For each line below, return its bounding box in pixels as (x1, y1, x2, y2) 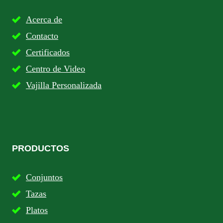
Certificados (26, 47, 70, 58)
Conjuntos (26, 172, 63, 183)
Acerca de (26, 14, 62, 25)
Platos (26, 205, 48, 216)
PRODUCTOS (12, 143, 69, 154)
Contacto (26, 31, 58, 41)
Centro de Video (26, 64, 85, 74)
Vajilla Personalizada (26, 80, 102, 91)
